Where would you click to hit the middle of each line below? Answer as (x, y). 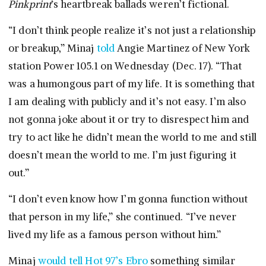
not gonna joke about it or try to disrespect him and (129, 120)
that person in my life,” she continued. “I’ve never (123, 217)
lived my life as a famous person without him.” (115, 235)
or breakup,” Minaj (53, 48)
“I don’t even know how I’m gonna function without (128, 199)
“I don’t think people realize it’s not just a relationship (132, 31)
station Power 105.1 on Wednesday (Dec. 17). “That (125, 66)
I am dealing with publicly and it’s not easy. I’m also (127, 102)
